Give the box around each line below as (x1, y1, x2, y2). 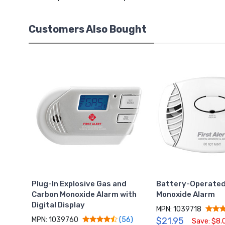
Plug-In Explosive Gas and (32, 179, 127, 188)
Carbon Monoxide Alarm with (32, 189, 137, 199)
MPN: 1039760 (32, 215, 79, 224)
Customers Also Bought (29, 23, 147, 36)
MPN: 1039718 (156, 204, 201, 213)
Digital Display (32, 200, 85, 209)
